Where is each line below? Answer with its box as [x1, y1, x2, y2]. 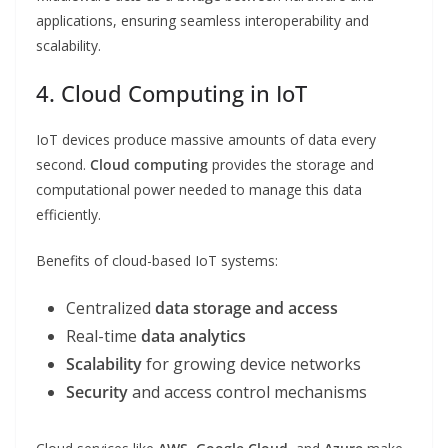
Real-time [66, 325, 141, 348]
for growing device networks [142, 353, 361, 376]
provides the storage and [208, 155, 374, 175]
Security [66, 381, 128, 404]
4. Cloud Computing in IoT [36, 78, 307, 109]
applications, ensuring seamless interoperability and [36, 11, 369, 31]
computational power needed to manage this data [36, 180, 362, 200]
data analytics [141, 325, 246, 348]
